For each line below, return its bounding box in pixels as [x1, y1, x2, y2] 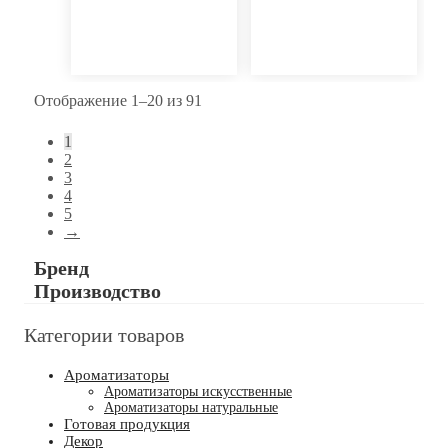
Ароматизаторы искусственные [104, 384, 292, 400]
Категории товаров [24, 324, 184, 347]
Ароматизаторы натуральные [104, 400, 278, 416]
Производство [34, 280, 161, 303]
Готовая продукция [64, 416, 190, 433]
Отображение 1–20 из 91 [34, 92, 203, 110]
